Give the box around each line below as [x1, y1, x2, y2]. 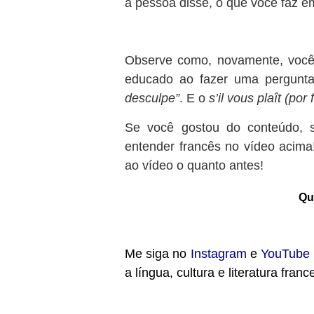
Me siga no [125, 246, 191, 261]
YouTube [260, 246, 310, 261]
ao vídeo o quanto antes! [125, 158, 264, 172]
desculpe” [125, 91, 180, 106]
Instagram [190, 246, 247, 261]
